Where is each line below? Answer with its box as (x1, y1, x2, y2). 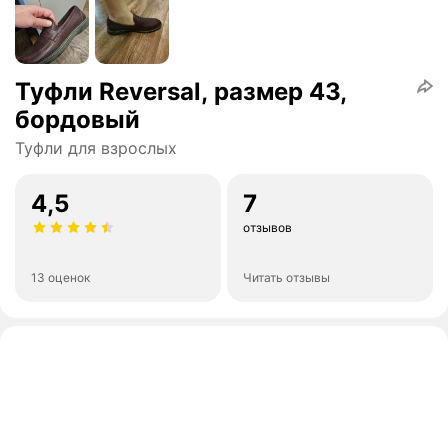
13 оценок (31, 270, 90, 286)
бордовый (15, 105, 140, 135)
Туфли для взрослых (15, 138, 177, 159)
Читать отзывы (243, 270, 330, 286)
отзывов (243, 220, 292, 236)
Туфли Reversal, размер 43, (15, 77, 347, 107)
